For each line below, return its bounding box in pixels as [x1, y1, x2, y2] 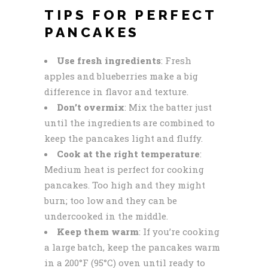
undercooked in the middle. [44, 209, 168, 222]
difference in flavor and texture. [44, 85, 188, 98]
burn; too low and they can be [44, 194, 177, 206]
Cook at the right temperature [57, 147, 200, 160]
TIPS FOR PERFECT [44, 6, 217, 23]
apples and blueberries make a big [44, 69, 198, 82]
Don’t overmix [57, 100, 124, 113]
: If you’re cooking [139, 225, 220, 237]
